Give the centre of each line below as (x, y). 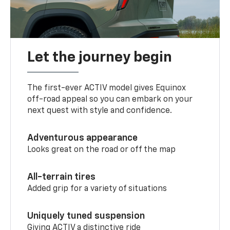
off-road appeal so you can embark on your (110, 99)
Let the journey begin (100, 57)
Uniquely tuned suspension (86, 216)
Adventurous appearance (83, 138)
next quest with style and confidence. (100, 111)
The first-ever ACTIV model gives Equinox (107, 88)
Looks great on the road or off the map (102, 150)
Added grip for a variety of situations (97, 189)
